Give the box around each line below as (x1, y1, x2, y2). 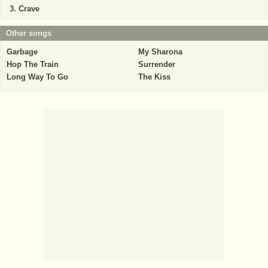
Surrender (138, 60, 175, 69)
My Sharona (138, 47, 182, 56)
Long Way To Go (7, 72, 68, 81)
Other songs (6, 29, 51, 38)
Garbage (7, 47, 38, 56)
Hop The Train (7, 60, 59, 69)
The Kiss (138, 72, 170, 81)
